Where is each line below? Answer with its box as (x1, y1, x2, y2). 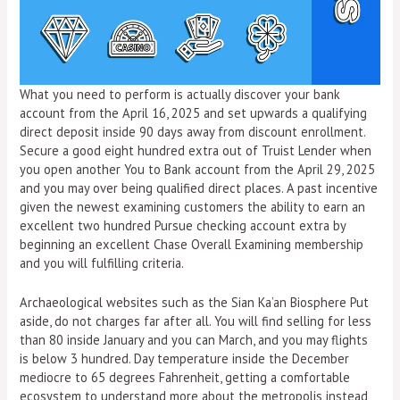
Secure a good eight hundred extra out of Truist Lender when (20, 141, 372, 159)
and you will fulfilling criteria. (20, 254, 185, 271)
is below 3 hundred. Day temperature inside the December (20, 350, 350, 368)
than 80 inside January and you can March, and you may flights (20, 331, 369, 349)
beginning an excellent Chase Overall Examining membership (20, 235, 364, 253)
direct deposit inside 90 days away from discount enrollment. (20, 122, 366, 140)
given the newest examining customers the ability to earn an (20, 197, 366, 215)
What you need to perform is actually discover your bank (20, 85, 341, 103)
